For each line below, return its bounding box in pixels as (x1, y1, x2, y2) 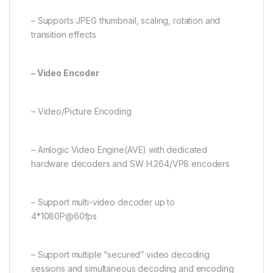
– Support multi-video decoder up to (31, 196, 175, 207)
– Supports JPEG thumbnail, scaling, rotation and (31, 15, 221, 26)
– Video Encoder (31, 67, 99, 78)
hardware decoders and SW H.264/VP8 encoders (31, 158, 230, 169)
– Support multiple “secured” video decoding (31, 249, 210, 260)
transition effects (31, 29, 96, 40)
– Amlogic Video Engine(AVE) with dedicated (31, 144, 208, 155)
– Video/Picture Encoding (31, 105, 132, 116)
